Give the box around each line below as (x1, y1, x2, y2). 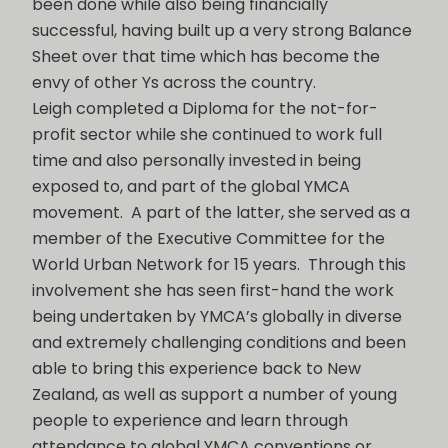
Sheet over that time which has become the (32, 44, 380, 68)
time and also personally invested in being (32, 148, 361, 172)
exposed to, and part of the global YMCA (32, 174, 350, 198)
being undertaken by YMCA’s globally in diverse (32, 304, 402, 328)
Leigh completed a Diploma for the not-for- (32, 96, 378, 120)
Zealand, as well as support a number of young (32, 382, 397, 406)
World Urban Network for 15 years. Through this (32, 252, 406, 276)
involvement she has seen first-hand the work (32, 278, 394, 302)
